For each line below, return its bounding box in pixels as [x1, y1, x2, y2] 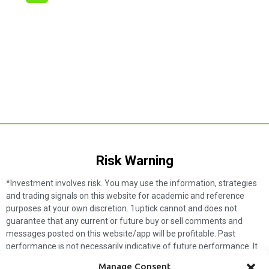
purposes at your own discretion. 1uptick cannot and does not [6, 204, 237, 214]
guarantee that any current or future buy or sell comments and [6, 216, 243, 226]
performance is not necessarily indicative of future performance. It [6, 241, 258, 252]
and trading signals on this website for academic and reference [6, 191, 244, 201]
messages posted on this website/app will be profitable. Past [6, 229, 235, 239]
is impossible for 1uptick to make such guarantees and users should [6, 254, 262, 264]
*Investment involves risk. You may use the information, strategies [6, 178, 257, 189]
